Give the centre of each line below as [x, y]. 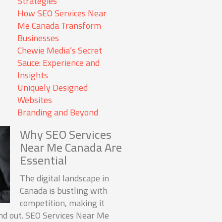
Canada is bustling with [64, 191]
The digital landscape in [65, 178]
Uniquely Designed [53, 88]
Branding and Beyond [58, 112]
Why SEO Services [66, 135]
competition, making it [62, 203]
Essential [44, 161]
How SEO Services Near [62, 13]
